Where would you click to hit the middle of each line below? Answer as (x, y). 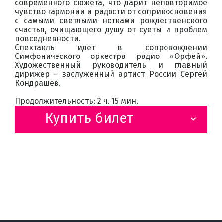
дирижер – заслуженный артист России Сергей (111, 74)
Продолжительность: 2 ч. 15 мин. (77, 101)
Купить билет (89, 118)
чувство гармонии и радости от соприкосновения (111, 12)
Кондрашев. (38, 83)
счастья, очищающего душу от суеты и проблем (111, 30)
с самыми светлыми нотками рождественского (111, 21)
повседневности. (48, 39)
